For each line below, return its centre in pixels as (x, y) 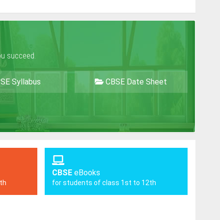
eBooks (86, 172)
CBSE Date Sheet (136, 82)
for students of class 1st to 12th (104, 182)
